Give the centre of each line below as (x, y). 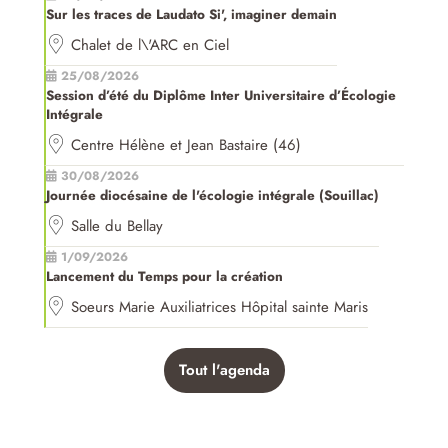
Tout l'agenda (224, 370)
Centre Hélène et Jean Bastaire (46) (186, 145)
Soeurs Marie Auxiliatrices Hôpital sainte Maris (220, 307)
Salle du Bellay (117, 226)
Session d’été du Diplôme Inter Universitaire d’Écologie (221, 96)
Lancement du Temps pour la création (165, 277)
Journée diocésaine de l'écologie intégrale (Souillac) (213, 196)
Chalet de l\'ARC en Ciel (150, 45)
